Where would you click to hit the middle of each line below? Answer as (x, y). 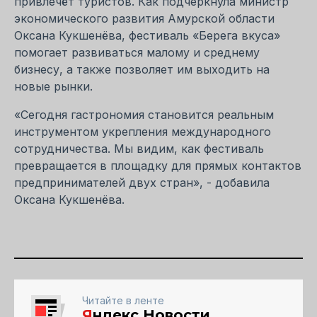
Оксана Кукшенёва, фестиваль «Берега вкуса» (147, 36)
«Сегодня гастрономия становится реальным (144, 115)
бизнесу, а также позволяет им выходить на (142, 70)
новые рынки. (53, 87)
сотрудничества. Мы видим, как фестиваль (139, 149)
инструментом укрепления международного (143, 132)
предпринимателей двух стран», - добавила (142, 183)
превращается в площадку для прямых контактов (158, 166)
